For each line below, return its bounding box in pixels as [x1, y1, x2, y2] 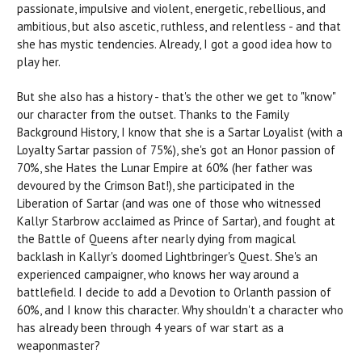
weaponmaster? [17, 338, 100, 354]
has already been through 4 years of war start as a [17, 320, 284, 336]
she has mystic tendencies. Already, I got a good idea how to [17, 36, 332, 53]
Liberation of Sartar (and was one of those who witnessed [17, 196, 321, 212]
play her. [17, 54, 61, 70]
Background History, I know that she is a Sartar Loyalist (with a [17, 124, 343, 141]
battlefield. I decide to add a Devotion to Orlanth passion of [17, 284, 331, 301]
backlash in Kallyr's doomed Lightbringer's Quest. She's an [17, 249, 318, 265]
